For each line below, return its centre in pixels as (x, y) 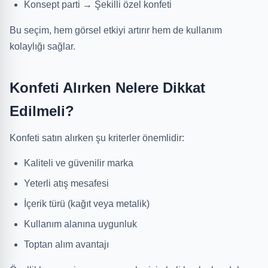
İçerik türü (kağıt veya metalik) (87, 204)
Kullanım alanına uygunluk (80, 224)
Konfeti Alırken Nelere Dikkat (107, 88)
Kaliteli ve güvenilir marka (79, 163)
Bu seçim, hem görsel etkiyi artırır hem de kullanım (116, 30)
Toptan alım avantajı (66, 244)
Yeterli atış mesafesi (66, 183)
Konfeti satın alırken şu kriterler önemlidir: (97, 138)
